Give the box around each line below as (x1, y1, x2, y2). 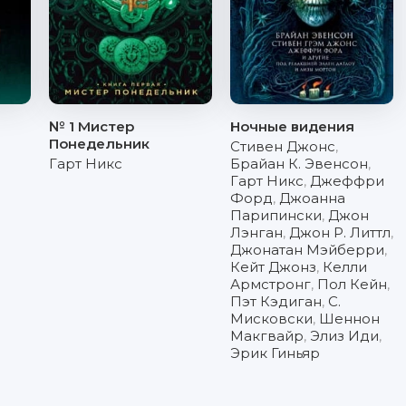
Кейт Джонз (230, 258, 316, 275)
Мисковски (230, 310, 313, 327)
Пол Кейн (317, 275, 387, 293)
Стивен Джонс (230, 138, 335, 155)
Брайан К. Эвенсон (230, 155, 368, 172)
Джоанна (279, 189, 345, 207)
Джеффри (310, 172, 384, 189)
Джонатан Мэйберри (230, 241, 384, 258)
